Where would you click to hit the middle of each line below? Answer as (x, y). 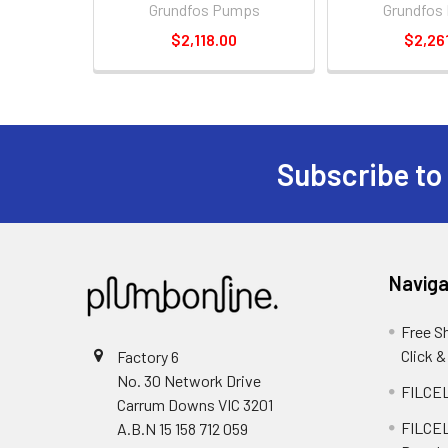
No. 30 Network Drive (189, 380)
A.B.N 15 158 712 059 (182, 428)
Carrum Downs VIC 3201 (195, 404)
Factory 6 (148, 356)
